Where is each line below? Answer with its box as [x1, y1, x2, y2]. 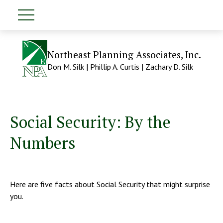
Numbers [10, 132, 76, 153]
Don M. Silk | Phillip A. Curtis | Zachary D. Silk [47, 62, 193, 72]
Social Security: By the [10, 111, 171, 132]
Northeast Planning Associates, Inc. [47, 48, 201, 61]
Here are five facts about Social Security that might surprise [10, 179, 210, 189]
